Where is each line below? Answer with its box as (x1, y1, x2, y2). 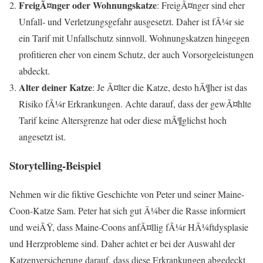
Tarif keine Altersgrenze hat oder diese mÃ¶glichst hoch (19, 114, 227, 127)
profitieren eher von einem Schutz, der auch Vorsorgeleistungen (19, 48, 254, 61)
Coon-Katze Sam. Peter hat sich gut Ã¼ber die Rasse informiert (9, 204, 245, 217)
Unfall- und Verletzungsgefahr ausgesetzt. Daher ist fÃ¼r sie (19, 15, 244, 28)
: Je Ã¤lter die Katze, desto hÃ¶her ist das (92, 81, 247, 94)
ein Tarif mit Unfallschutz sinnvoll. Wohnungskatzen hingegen (19, 32, 249, 45)
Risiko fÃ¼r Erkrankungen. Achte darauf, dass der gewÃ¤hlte (19, 97, 251, 110)
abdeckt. (19, 65, 50, 77)
